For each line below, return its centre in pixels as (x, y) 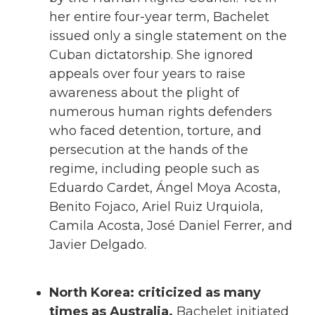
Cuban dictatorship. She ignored (151, 54)
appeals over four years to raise (147, 73)
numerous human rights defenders (161, 111)
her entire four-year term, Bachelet (159, 17)
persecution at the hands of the (149, 149)
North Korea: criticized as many (155, 293)
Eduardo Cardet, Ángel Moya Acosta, (165, 187)
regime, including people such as (154, 168)
